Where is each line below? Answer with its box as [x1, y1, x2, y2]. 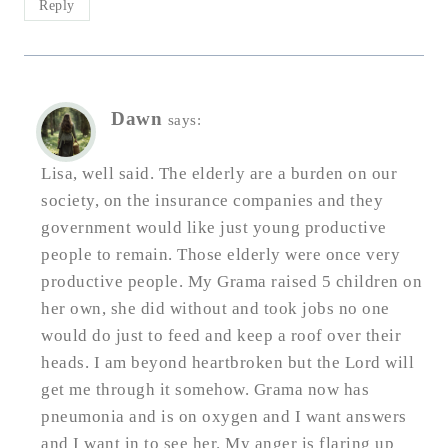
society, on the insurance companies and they [41, 190, 383, 210]
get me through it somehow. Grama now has [41, 379, 369, 399]
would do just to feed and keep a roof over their [41, 325, 401, 345]
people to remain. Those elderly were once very [41, 244, 400, 264]
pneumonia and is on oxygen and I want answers [41, 406, 407, 426]
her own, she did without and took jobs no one [41, 298, 390, 318]
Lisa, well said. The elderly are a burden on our [41, 163, 397, 183]
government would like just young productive [41, 217, 387, 237]
